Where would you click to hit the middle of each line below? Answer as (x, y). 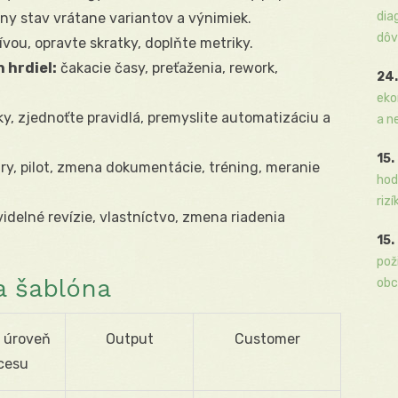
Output (129, 338)
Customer (267, 338)
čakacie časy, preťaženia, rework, (167, 68)
